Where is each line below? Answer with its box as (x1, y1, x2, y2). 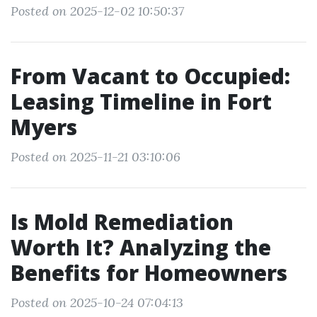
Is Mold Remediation (11, 207, 234, 236)
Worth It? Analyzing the (11, 233, 271, 262)
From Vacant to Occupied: (11, 62, 290, 91)
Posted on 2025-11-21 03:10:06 (11, 149, 180, 165)
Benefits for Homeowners (11, 258, 287, 287)
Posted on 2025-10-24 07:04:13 (11, 294, 183, 311)
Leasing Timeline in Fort (11, 87, 272, 116)
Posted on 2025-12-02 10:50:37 (11, 3, 184, 19)
